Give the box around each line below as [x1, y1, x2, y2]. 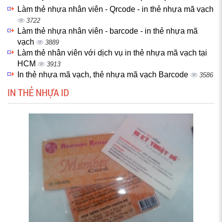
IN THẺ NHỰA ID [7, 86, 69, 99]
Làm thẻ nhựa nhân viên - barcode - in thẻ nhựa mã [17, 27, 198, 35]
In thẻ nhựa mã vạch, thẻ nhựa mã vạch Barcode [17, 70, 190, 79]
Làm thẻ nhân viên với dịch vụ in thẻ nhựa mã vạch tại [17, 49, 207, 57]
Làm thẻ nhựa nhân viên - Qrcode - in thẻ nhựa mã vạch [17, 5, 214, 13]
